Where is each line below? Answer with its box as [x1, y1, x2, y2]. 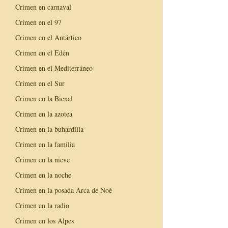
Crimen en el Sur [15, 78, 65, 88]
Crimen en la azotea [15, 108, 72, 119]
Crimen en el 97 [15, 17, 62, 27]
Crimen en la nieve [15, 154, 70, 164]
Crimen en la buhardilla [15, 124, 83, 134]
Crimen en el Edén [15, 47, 69, 58]
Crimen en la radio [15, 200, 69, 210]
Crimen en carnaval [15, 2, 71, 12]
